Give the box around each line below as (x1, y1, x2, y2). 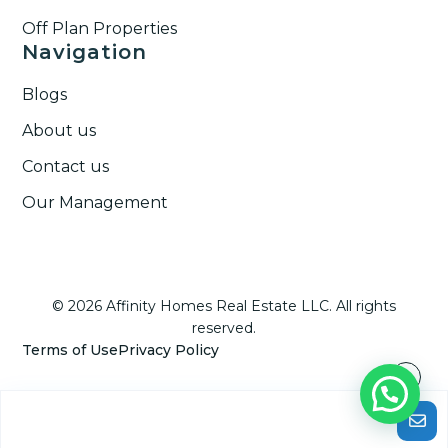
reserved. (192, 318, 256, 337)
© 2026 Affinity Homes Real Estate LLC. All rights (52, 296, 396, 315)
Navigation (22, 39, 148, 64)
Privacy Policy (118, 340, 220, 359)
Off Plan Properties (22, 18, 178, 38)
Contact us (22, 156, 110, 176)
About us (22, 120, 97, 140)
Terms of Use (22, 340, 119, 359)
